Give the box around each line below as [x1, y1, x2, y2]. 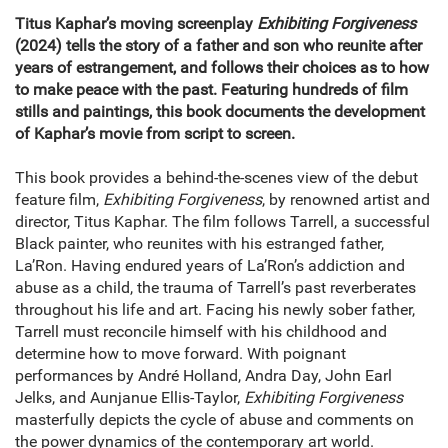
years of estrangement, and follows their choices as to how [15, 58, 429, 78]
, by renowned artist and [262, 190, 430, 210]
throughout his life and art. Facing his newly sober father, [15, 300, 415, 320]
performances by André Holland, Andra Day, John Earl [15, 366, 392, 386]
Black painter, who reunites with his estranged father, [15, 234, 384, 254]
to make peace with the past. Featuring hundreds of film [15, 80, 408, 100]
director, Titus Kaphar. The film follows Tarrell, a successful [15, 212, 430, 232]
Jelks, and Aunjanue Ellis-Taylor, [15, 388, 244, 408]
